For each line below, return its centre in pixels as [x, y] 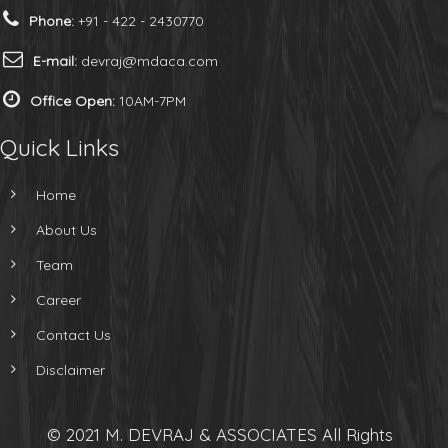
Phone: [51, 21]
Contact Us [73, 335]
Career [58, 300]
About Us [66, 230]
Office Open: [72, 101]
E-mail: [55, 61]
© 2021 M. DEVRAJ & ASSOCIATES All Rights [220, 434]
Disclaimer [70, 370]
